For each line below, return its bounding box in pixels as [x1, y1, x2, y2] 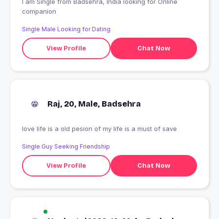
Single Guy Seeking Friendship [22, 143, 110, 151]
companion [22, 7, 56, 16]
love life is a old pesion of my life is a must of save [22, 125, 177, 133]
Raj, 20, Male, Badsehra [47, 99, 141, 109]
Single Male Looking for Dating [22, 25, 110, 33]
